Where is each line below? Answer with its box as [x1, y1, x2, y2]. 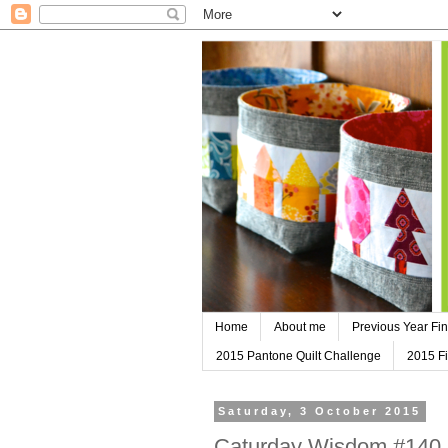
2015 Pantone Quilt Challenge [216, 348, 381, 363]
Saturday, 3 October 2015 [218, 405, 422, 418]
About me [274, 320, 326, 335]
